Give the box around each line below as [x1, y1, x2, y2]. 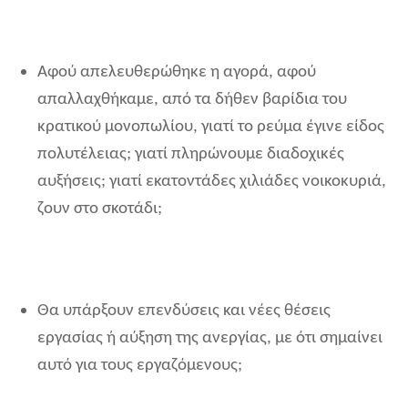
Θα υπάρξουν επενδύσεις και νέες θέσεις [37, 302, 331, 321]
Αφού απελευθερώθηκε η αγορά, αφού [37, 64, 316, 82]
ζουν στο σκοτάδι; [37, 200, 162, 219]
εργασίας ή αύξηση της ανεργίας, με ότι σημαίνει [37, 330, 382, 348]
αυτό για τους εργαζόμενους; [37, 357, 242, 375]
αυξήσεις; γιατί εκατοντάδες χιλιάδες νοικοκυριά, [37, 173, 386, 191]
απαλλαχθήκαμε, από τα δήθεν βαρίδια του [37, 91, 347, 109]
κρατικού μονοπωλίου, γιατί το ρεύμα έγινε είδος [37, 118, 384, 137]
